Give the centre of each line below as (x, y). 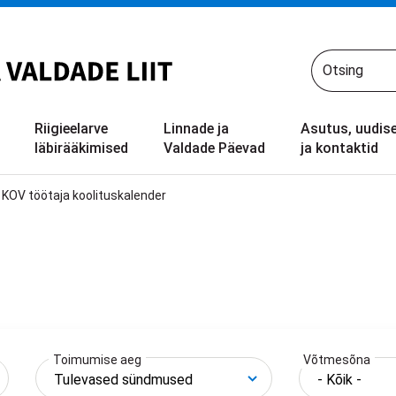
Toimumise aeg (98, 360)
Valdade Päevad (215, 148)
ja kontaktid (340, 148)
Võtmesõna (337, 360)
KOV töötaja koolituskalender (84, 196)
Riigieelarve (72, 128)
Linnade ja (197, 128)
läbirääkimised (82, 148)
